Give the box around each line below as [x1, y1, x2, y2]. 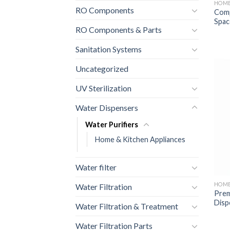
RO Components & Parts [75, 25, 162, 35]
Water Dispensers [75, 103, 138, 113]
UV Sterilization [75, 83, 131, 93]
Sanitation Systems [75, 44, 142, 54]
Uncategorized [75, 64, 128, 74]
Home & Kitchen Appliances [95, 135, 185, 144]
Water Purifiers [85, 120, 138, 129]
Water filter [75, 162, 117, 172]
